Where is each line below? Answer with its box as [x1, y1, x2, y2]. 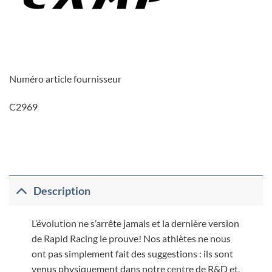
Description [33, 184, 91, 197]
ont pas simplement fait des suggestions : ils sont [31, 248, 233, 260]
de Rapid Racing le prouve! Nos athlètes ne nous [31, 233, 231, 245]
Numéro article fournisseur [9, 72, 121, 84]
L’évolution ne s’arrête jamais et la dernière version [31, 217, 239, 229]
